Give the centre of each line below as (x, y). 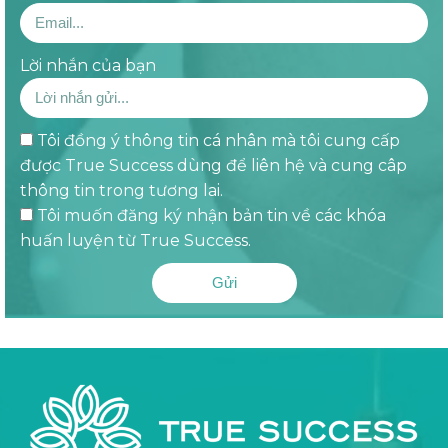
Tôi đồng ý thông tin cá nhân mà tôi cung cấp (218, 140)
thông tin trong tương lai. (121, 190)
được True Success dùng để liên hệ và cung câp (213, 165)
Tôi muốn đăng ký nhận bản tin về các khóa (211, 215)
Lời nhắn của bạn (88, 65)
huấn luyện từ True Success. (135, 240)
